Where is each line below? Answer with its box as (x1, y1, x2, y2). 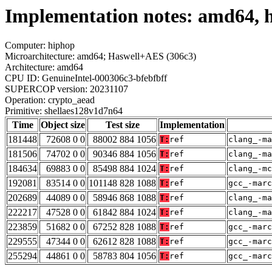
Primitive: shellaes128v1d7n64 (5, 106, 123, 117)
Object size (41, 120, 85, 131)
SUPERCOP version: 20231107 (5, 84, 128, 95)
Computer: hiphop (5, 40, 75, 51)
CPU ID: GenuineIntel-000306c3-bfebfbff (5, 73, 167, 84)
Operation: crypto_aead (5, 95, 95, 106)
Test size (105, 120, 140, 131)
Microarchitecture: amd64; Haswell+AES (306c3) (5, 51, 196, 62)
